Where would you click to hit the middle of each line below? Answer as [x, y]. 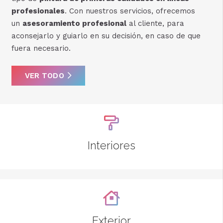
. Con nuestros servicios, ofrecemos [130, 11]
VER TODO [44, 76]
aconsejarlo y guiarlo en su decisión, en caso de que [106, 36]
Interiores [111, 145]
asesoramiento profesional [74, 24]
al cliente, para [155, 24]
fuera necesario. [41, 49]
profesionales [38, 11]
